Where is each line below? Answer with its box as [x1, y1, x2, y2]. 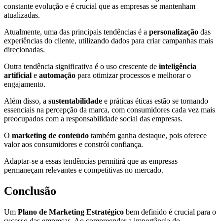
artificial [4, 71, 32, 79]
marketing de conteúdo [12, 131, 89, 140]
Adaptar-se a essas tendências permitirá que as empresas [4, 156, 178, 165]
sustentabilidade [48, 96, 102, 105]
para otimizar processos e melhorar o [75, 71, 191, 79]
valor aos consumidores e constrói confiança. [4, 140, 143, 148]
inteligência [159, 62, 196, 71]
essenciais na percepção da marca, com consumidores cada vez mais [4, 105, 215, 114]
